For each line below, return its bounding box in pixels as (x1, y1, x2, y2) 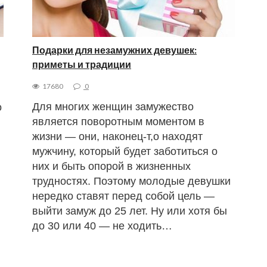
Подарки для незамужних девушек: (32, 44, 197, 55)
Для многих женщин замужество (32, 100, 194, 113)
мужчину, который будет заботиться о (32, 145, 218, 157)
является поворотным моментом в (32, 115, 204, 128)
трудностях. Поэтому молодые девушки (32, 175, 231, 187)
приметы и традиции (32, 58, 131, 70)
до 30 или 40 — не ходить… (32, 219, 172, 232)
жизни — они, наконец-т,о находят (32, 130, 203, 142)
